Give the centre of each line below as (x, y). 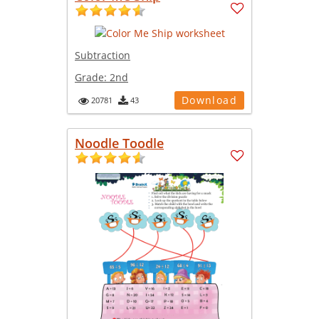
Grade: (92, 77)
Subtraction (103, 55)
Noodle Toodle (119, 143)
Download (209, 100)
